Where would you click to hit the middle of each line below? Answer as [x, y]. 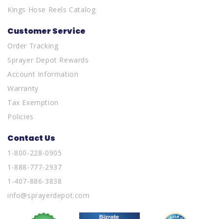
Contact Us [31, 138]
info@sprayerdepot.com [49, 195]
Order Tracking [33, 46]
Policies [21, 117]
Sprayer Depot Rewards [48, 60]
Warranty [23, 88]
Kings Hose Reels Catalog [52, 10]
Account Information [43, 74]
